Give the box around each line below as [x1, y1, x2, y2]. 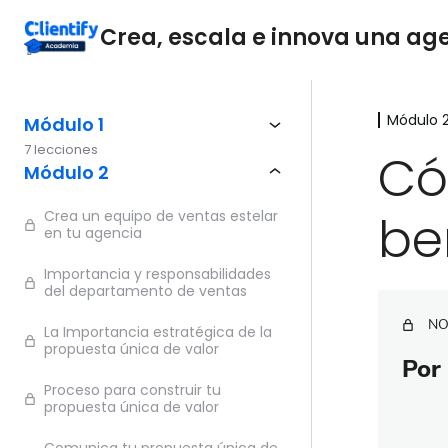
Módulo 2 [24, 159, 109, 185]
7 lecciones [24, 140, 98, 159]
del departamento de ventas [44, 281, 247, 301]
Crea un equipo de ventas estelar [44, 206, 278, 226]
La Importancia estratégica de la [44, 322, 272, 342]
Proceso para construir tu [44, 380, 221, 400]
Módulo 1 [24, 111, 104, 137]
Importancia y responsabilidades [44, 264, 271, 284]
